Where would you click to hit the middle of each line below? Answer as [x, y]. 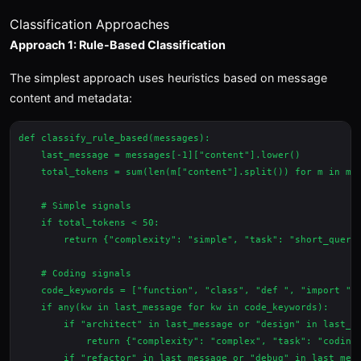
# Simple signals [75, 206]
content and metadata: [71, 98]
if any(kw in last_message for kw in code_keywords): [174, 307]
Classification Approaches [89, 24]
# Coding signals [75, 274]
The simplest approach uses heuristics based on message [168, 78]
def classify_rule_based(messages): [114, 138]
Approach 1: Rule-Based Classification [118, 45]
